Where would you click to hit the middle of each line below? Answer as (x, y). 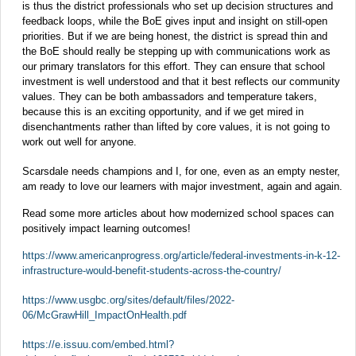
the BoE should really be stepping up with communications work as (176, 52)
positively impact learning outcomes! (106, 229)
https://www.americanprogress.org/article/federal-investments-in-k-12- (181, 256)
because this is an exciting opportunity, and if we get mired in (163, 112)
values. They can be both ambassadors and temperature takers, (170, 97)
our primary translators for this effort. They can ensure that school (174, 67)
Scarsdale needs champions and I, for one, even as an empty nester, (181, 172)
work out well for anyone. (79, 142)
